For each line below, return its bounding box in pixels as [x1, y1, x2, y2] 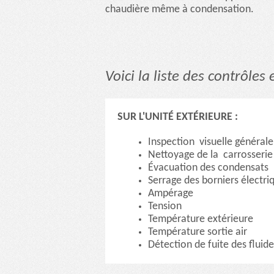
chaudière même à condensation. [105, 4, 254, 15]
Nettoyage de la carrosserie [148, 149, 273, 160]
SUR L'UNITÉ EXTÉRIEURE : [117, 111, 238, 122]
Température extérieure [148, 213, 253, 224]
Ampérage [148, 188, 193, 199]
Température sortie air [148, 226, 247, 237]
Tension [148, 201, 182, 212]
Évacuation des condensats [148, 162, 268, 173]
